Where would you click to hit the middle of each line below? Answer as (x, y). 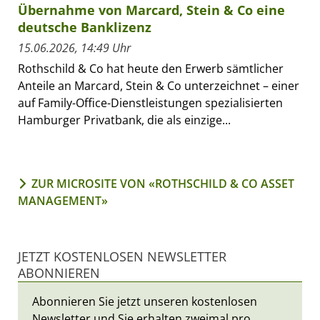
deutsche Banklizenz (85, 27)
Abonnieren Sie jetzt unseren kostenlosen (145, 301)
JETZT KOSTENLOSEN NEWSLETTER (122, 256)
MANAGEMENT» (63, 200)
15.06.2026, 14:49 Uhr (74, 47)
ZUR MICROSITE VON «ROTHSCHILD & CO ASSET (163, 183)
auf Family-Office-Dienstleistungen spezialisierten (150, 102)
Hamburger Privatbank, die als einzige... (124, 120)
